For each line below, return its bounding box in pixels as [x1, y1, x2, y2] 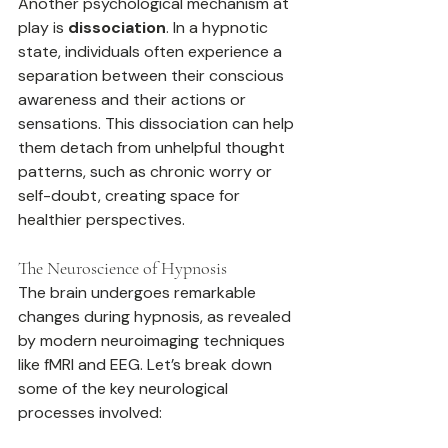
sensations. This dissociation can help [18, 113, 298, 135]
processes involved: [18, 402, 162, 424]
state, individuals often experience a [18, 41, 286, 63]
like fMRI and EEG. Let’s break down [18, 354, 276, 376]
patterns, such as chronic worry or [18, 161, 276, 183]
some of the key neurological [18, 378, 232, 400]
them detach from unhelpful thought [18, 137, 289, 159]
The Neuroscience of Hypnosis [18, 257, 227, 280]
